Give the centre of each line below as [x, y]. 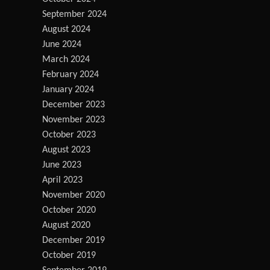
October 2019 [69, 256]
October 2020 [69, 210]
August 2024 [66, 30]
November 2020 [74, 195]
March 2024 [66, 60]
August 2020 [66, 225]
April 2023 [62, 180]
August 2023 [66, 150]
